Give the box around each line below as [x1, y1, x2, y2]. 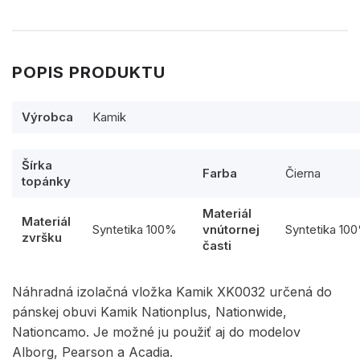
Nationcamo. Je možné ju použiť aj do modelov [12, 324, 301, 340]
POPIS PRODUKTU [12, 63, 166, 82]
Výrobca [22, 109, 73, 125]
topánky [22, 174, 71, 189]
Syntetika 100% [92, 222, 177, 237]
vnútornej [202, 222, 260, 237]
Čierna [285, 166, 321, 181]
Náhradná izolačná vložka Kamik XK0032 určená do [12, 284, 332, 300]
